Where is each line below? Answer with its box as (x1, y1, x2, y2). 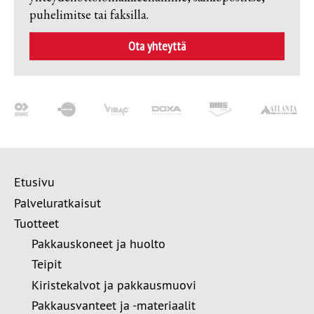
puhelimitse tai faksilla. (29, 6, 149, 22)
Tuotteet (14, 214, 59, 231)
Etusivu (14, 174, 55, 191)
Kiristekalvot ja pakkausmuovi (32, 276, 196, 293)
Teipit (32, 256, 62, 273)
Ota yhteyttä (128, 38, 186, 54)
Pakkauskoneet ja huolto (32, 235, 165, 252)
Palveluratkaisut (14, 194, 101, 211)
